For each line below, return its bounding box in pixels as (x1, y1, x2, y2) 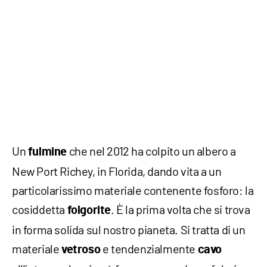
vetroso (61, 244, 101, 256)
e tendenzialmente (100, 241, 198, 256)
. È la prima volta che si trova (111, 202, 250, 217)
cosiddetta (12, 202, 67, 217)
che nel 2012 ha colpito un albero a (67, 144, 236, 159)
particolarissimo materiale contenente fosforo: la (12, 183, 254, 198)
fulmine (27, 146, 67, 159)
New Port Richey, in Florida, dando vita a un (12, 164, 222, 179)
